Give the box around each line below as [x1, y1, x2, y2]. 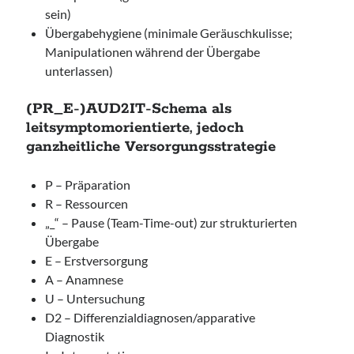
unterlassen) [45, 63, 114, 78]
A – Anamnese [45, 272, 124, 287]
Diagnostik [45, 329, 105, 344]
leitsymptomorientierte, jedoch [26, 119, 244, 137]
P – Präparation [45, 177, 131, 192]
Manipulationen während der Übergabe [45, 44, 261, 59]
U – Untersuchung [45, 291, 145, 306]
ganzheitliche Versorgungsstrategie [26, 137, 277, 156]
